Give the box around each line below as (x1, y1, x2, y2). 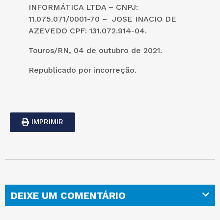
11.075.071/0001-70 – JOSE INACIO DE (28, 14, 176, 24)
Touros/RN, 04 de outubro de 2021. (28, 45, 162, 55)
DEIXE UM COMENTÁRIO (11, 189, 126, 201)
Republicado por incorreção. (28, 65, 137, 75)
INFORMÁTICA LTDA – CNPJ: (28, 2, 138, 12)
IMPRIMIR (31, 117, 63, 126)
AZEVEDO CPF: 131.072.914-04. (28, 26, 147, 35)
